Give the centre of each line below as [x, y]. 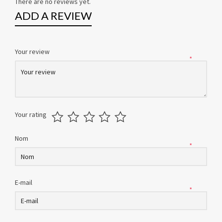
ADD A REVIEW [53, 16]
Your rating [31, 115]
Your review [33, 52]
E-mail [24, 183]
